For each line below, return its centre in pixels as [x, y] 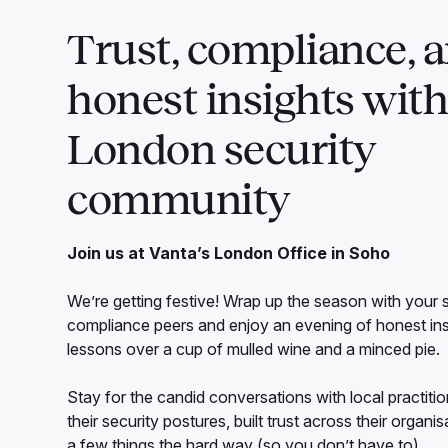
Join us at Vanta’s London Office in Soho [229, 253]
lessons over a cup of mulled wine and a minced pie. [254, 349]
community [178, 200]
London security [221, 150]
